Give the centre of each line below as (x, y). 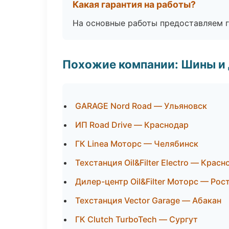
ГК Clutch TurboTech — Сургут (136, 219)
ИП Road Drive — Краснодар (132, 125)
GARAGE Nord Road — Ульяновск (141, 106)
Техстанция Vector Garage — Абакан (148, 200)
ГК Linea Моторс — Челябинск (137, 144)
